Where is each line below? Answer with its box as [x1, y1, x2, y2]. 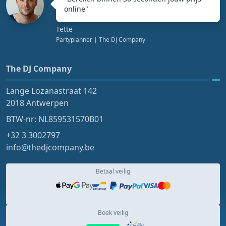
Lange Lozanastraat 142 [6, 85, 97, 96]
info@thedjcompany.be [6, 141, 94, 153]
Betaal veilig [96, 166, 130, 176]
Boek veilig [98, 208, 128, 217]
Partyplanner [56, 35, 92, 44]
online [64, 4, 85, 14]
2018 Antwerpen [6, 97, 69, 108]
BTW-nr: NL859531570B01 [6, 113, 103, 125]
